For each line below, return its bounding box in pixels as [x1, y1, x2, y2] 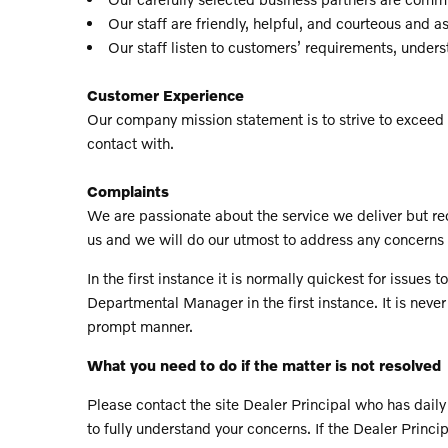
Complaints [87, 181, 169, 200]
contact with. [87, 133, 174, 152]
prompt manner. [87, 316, 193, 335]
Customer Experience [87, 85, 244, 104]
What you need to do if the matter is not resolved [87, 355, 441, 374]
